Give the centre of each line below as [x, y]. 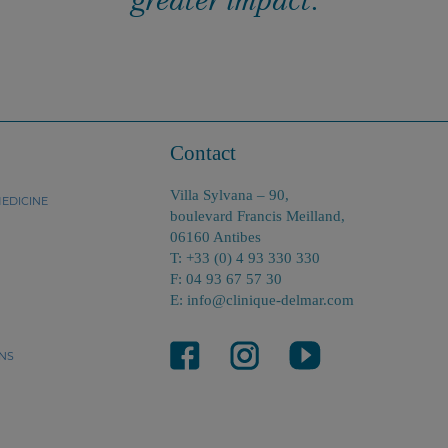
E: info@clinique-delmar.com [262, 300]
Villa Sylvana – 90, [229, 195]
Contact [203, 153]
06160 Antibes [215, 237]
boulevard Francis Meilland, [257, 216]
